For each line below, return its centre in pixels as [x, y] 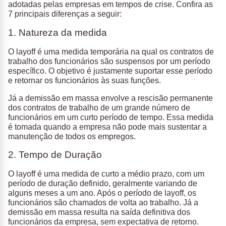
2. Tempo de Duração [55, 155]
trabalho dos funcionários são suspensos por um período [109, 61]
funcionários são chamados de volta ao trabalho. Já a [103, 203]
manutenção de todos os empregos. [72, 136]
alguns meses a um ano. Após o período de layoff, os [102, 193]
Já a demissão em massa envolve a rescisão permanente [110, 98]
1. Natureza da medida [58, 32]
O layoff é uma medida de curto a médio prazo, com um [106, 174]
